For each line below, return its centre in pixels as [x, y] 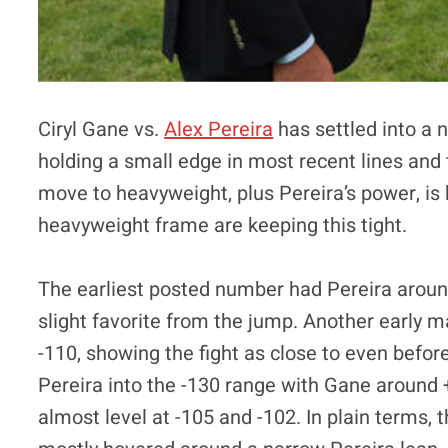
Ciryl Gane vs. [101, 129]
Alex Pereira [219, 129]
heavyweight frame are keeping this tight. [223, 225]
